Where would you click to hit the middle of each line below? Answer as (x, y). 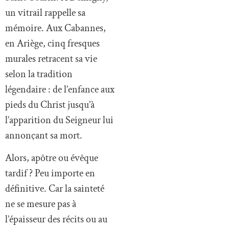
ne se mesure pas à (41, 204)
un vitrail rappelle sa (45, 13)
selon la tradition (39, 74)
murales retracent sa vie (51, 59)
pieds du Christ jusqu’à (50, 105)
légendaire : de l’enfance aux (60, 89)
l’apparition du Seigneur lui (59, 120)
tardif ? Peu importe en (50, 174)
